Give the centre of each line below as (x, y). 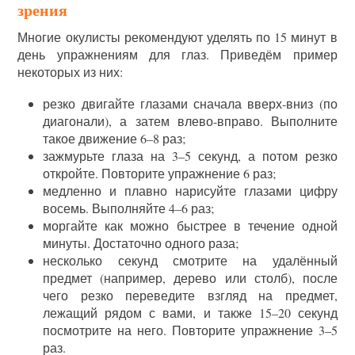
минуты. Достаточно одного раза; (141, 242)
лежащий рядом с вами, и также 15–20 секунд (190, 312)
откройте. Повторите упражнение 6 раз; (160, 173)
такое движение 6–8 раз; (115, 138)
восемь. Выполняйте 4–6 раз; (129, 208)
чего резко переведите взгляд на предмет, (190, 295)
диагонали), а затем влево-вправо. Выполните (190, 120)
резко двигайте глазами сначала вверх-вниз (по (190, 103)
